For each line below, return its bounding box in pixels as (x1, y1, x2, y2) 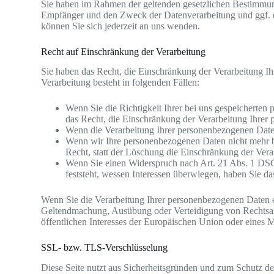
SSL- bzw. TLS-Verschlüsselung (41, 242, 168, 253)
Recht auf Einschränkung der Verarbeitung (41, 46, 206, 57)
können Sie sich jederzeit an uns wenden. (41, 20, 201, 31)
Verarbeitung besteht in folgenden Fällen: (41, 77, 200, 88)
